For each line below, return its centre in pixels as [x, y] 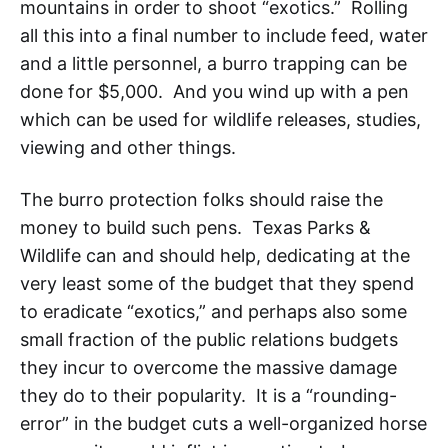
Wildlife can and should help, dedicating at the [215, 255]
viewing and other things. [128, 147]
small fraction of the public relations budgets [209, 339]
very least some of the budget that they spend [217, 283]
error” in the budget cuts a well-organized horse [223, 423]
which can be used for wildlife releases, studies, [220, 119]
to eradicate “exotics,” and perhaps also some [213, 311]
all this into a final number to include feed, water [224, 35]
